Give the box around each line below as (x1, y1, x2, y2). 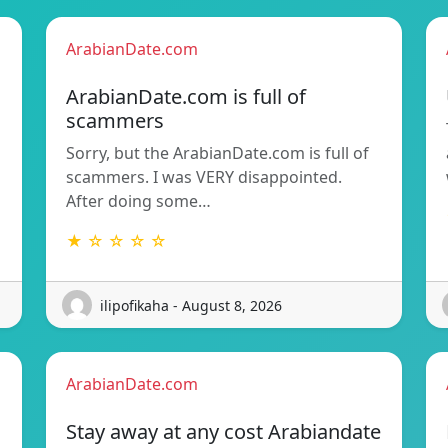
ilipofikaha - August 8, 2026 (100, 295, 282, 315)
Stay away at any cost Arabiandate (66, 418, 381, 446)
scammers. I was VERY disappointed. (66, 166, 342, 189)
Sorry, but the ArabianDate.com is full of (66, 142, 369, 165)
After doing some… (66, 190, 211, 213)
